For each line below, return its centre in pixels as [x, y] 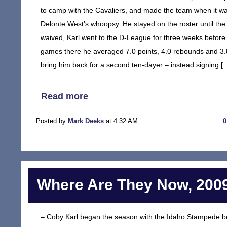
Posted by [52, 121]
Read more [65, 96]
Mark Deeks [86, 121]
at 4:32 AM [121, 121]
